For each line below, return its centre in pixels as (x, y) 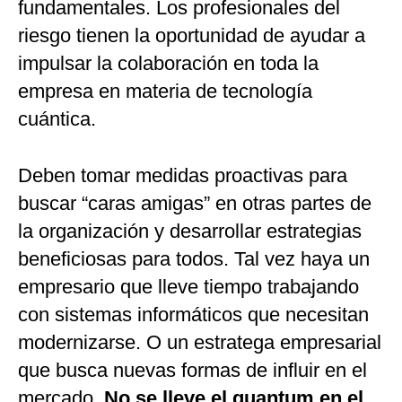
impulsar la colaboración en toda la (168, 64)
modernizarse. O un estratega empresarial (200, 343)
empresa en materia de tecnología (165, 92)
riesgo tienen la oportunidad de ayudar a (192, 36)
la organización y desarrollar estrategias (190, 232)
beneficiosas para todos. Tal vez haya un (194, 259)
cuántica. (57, 119)
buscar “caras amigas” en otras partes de (195, 204)
